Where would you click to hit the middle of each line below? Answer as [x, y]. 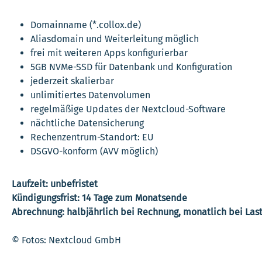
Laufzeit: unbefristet [55, 184]
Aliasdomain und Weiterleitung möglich [115, 39]
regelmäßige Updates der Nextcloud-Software [128, 109]
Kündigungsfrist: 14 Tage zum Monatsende [99, 198]
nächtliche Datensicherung [87, 123]
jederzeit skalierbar [72, 81]
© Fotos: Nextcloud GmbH [66, 240]
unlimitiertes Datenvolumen [90, 95]
